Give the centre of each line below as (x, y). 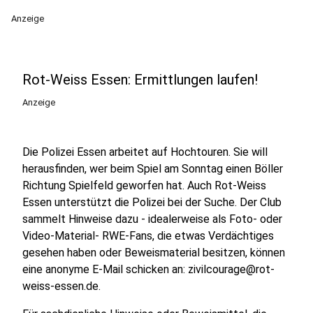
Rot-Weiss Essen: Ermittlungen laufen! (140, 80)
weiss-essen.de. (61, 286)
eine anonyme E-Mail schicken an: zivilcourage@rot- (148, 269)
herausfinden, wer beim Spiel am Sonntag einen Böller (153, 169)
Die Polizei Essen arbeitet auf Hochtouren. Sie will (145, 152)
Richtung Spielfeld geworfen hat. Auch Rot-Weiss (144, 185)
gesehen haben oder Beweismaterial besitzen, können (154, 253)
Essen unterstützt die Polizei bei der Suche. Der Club (152, 202)
